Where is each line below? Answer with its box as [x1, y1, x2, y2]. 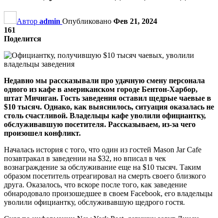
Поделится [4, 34, 41, 43]
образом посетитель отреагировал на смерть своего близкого [4, 171, 206, 180]
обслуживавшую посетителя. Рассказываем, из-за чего [4, 120, 196, 128]
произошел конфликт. [4, 128, 81, 137]
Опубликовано [62, 17, 113, 25]
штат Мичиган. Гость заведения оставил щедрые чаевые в [4, 93, 211, 102]
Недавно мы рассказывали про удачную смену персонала [4, 76, 205, 85]
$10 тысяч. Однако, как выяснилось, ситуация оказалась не [4, 102, 214, 111]
